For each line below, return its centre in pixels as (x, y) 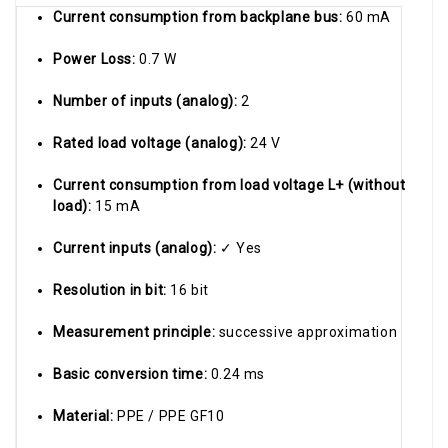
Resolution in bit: (112, 289)
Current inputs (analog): (136, 247)
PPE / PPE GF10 (171, 415)
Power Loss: (96, 58)
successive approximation (308, 331)
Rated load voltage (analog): (152, 142)
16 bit (190, 289)
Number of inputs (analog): (147, 100)
